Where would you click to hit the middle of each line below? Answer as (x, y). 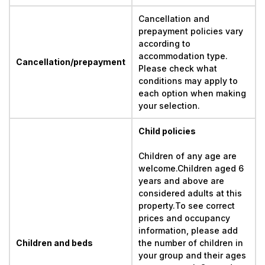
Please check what (179, 68)
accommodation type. (184, 56)
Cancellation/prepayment (71, 62)
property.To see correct (188, 206)
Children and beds (54, 243)
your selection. (169, 106)
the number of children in (192, 243)
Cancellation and (175, 19)
